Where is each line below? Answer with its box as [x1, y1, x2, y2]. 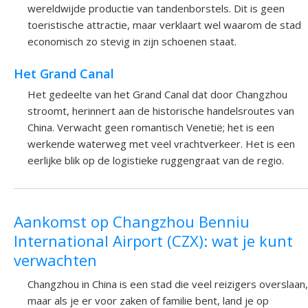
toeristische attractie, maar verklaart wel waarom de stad [27, 18, 301, 32]
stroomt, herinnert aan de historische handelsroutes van [27, 104, 294, 118]
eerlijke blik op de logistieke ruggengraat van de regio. [27, 153, 284, 168]
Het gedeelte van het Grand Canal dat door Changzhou [27, 87, 287, 102]
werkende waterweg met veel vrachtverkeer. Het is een [27, 137, 295, 151]
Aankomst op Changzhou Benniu [14, 210, 250, 232]
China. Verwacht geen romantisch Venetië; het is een [27, 120, 274, 135]
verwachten [14, 249, 97, 270]
